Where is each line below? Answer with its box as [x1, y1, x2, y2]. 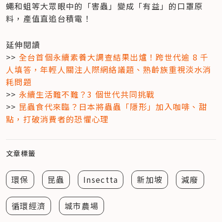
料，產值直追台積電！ [6, 12, 92, 24]
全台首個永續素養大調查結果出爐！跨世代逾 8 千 [18, 51, 209, 63]
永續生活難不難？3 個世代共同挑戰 [18, 88, 155, 100]
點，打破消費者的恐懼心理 [6, 112, 109, 125]
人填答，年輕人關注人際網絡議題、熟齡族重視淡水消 [6, 63, 212, 75]
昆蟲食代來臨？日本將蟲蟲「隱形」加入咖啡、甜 [18, 100, 208, 112]
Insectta [83, 173, 118, 185]
